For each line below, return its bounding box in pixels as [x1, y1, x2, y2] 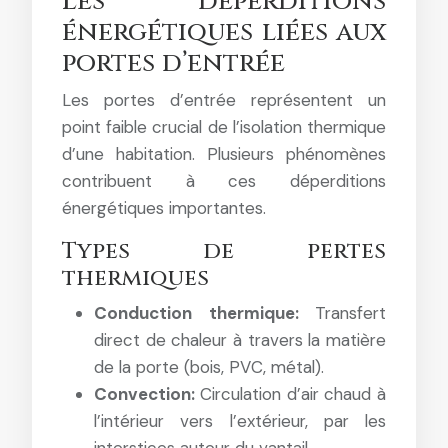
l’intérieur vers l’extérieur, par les [94, 409, 386, 432]
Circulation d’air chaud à [199, 382, 386, 405]
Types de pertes [62, 235, 386, 267]
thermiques [62, 262, 209, 294]
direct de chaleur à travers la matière [94, 328, 386, 351]
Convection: [94, 382, 200, 405]
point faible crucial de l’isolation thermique [62, 115, 386, 138]
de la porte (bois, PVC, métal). [94, 355, 324, 378]
